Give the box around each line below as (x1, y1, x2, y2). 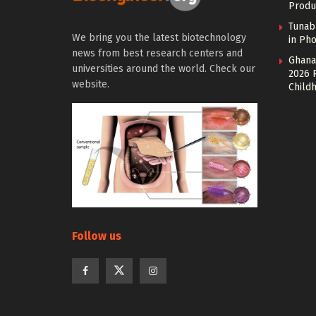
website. (72, 78, 109, 91)
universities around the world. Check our (72, 63, 255, 75)
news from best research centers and (72, 47, 243, 60)
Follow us (72, 229, 121, 243)
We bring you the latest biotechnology (72, 32, 246, 44)
